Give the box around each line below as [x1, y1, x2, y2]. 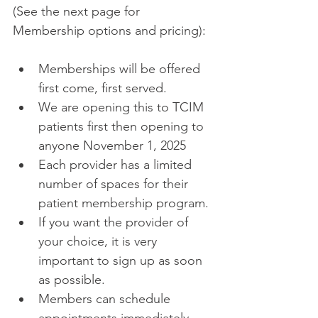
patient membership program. [38, 195, 212, 211]
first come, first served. [38, 80, 170, 96]
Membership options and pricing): [13, 23, 209, 38]
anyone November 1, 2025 [38, 138, 190, 153]
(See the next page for [13, 4, 143, 19]
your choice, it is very [38, 234, 160, 249]
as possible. [38, 272, 109, 287]
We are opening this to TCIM [38, 99, 207, 115]
